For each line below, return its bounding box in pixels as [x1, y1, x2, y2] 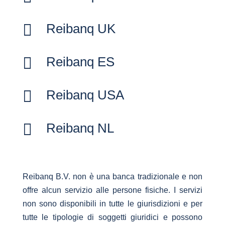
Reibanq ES [46, 54, 115, 69]
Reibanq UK [46, 21, 116, 36]
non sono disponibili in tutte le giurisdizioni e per [22, 199, 203, 208]
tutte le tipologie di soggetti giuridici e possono [22, 213, 203, 221]
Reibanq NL [46, 121, 114, 136]
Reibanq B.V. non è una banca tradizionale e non [22, 172, 203, 181]
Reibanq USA [46, 87, 124, 102]
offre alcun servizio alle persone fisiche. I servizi [22, 186, 203, 194]
